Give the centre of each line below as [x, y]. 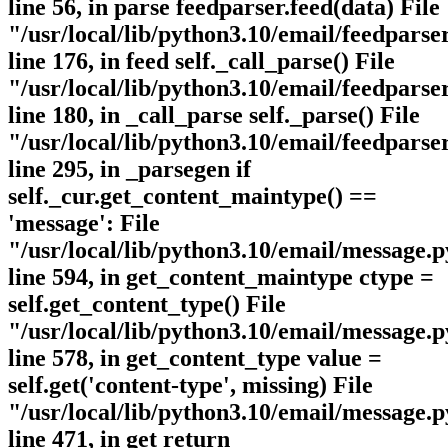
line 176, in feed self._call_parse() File [201, 61]
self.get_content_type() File [147, 304]
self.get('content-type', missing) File [190, 385]
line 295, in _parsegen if [129, 169]
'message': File [84, 223]
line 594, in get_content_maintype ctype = [221, 277]
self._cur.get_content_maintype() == [192, 196]
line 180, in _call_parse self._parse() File [214, 115]
